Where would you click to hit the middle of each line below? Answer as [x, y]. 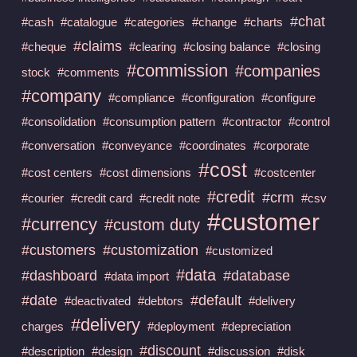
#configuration [218, 97]
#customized [239, 250]
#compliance [141, 97]
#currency [59, 224]
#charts [263, 22]
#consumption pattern [159, 121]
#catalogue [88, 22]
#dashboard [59, 275]
